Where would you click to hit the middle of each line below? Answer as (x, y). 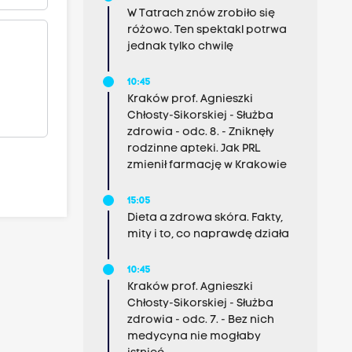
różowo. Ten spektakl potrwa (207, 30)
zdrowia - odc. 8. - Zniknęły (200, 132)
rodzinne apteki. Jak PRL (193, 149)
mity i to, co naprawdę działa (208, 235)
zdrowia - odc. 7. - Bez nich (200, 320)
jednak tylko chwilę (180, 47)
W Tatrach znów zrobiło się (201, 14)
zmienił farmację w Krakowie (207, 165)
